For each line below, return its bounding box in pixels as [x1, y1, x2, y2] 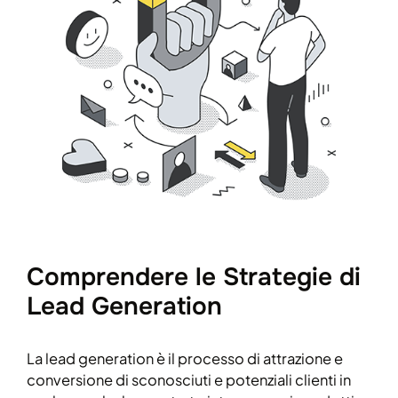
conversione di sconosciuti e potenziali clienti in [27, 370, 351, 390]
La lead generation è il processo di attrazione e [27, 349, 343, 369]
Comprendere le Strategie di [27, 261, 361, 294]
